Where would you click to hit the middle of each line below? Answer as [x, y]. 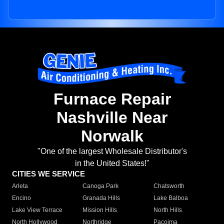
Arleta [20, 186]
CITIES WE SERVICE [48, 174]
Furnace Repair [112, 99]
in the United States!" [112, 163]
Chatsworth [169, 186]
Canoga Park [101, 186]
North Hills [167, 210]
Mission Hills [100, 210]
